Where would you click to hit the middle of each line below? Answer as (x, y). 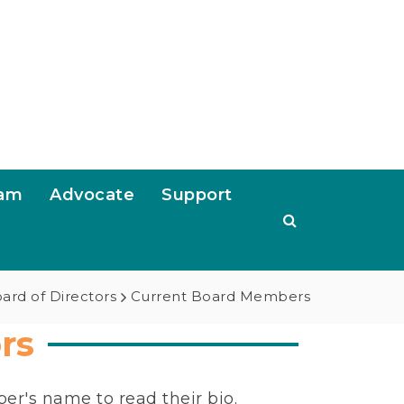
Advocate (92, 195)
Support (197, 195)
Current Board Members (220, 296)
